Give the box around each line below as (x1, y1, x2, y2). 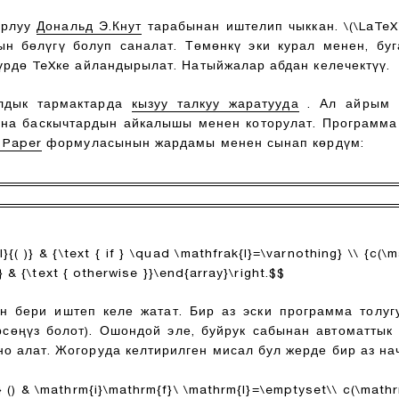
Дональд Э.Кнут (37, 20, 142, 34)
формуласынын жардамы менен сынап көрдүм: (42, 138, 364, 151)
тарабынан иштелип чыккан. (142, 20, 345, 34)
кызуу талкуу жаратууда (131, 99, 299, 111)
